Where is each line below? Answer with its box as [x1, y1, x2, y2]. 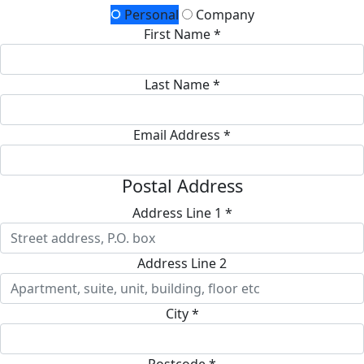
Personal [120, 5, 179, 24]
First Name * [143, 24, 221, 43]
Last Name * [144, 75, 220, 93]
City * [165, 304, 199, 323]
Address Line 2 [137, 253, 227, 272]
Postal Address [121, 173, 243, 197]
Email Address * [133, 125, 231, 144]
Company [192, 5, 254, 24]
